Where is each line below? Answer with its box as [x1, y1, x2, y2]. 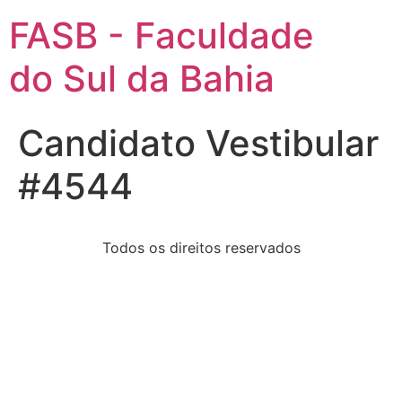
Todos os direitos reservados [101, 239, 301, 257]
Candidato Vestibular [18, 121, 379, 165]
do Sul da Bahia [9, 57, 275, 100]
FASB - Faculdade [9, 13, 314, 57]
